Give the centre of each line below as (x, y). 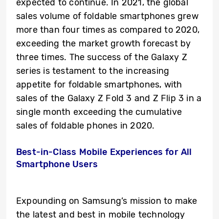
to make (181, 201)
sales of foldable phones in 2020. (86, 126)
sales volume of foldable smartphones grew (107, 16)
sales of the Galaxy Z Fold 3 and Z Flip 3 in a (109, 99)
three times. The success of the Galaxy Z (102, 57)
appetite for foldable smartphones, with (99, 85)
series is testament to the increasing (93, 71)
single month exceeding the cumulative (99, 112)
